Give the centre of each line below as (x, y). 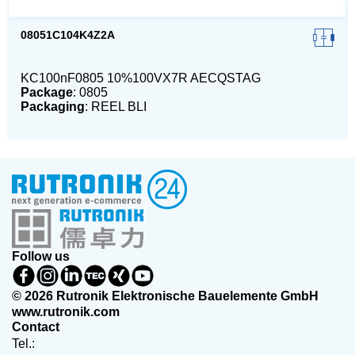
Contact (36, 327)
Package (47, 93)
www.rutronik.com (66, 312)
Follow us (41, 257)
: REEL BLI (116, 107)
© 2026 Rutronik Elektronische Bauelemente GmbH (165, 296)
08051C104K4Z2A (68, 35)
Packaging (53, 107)
